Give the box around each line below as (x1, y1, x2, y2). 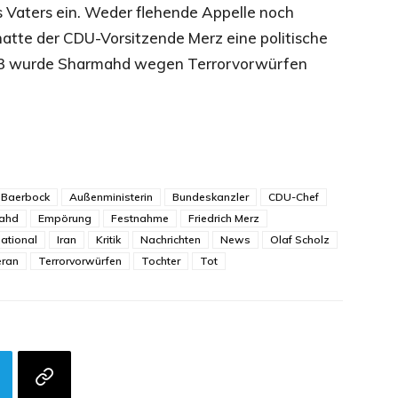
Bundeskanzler (172, 190, 249, 203)
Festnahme (111, 211, 169, 225)
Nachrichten (140, 233, 201, 246)
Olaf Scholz (270, 233, 330, 246)
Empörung (38, 211, 92, 225)
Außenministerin (69, 190, 153, 203)
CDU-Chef (268, 190, 319, 203)
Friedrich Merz (188, 211, 259, 225)
